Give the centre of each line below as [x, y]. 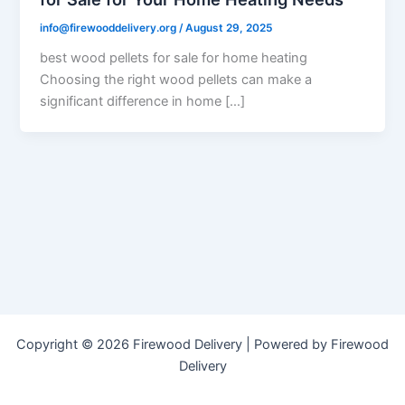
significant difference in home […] [143, 102]
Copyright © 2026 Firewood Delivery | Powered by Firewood [202, 344]
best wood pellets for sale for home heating [174, 58]
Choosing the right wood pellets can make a [176, 80]
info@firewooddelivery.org [110, 28]
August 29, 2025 [229, 28]
